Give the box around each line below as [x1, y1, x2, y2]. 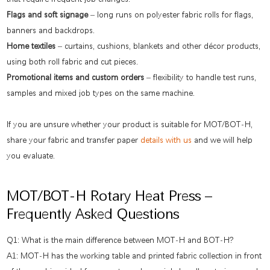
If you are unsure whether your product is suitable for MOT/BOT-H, [7, 119, 253, 128]
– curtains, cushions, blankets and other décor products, [58, 41, 261, 50]
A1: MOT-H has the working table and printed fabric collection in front [7, 251, 262, 260]
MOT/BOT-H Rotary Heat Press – [7, 188, 213, 204]
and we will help [192, 135, 253, 144]
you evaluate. [7, 151, 55, 160]
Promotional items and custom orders [7, 72, 145, 81]
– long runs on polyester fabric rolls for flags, [88, 10, 254, 19]
